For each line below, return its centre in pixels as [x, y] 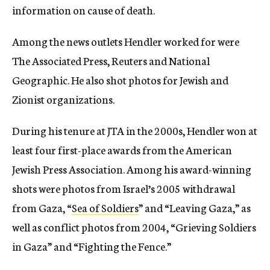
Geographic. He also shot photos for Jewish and [120, 80]
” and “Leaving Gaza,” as [195, 207]
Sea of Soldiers [105, 207]
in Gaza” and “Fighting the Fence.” [92, 246]
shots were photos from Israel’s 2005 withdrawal [124, 188]
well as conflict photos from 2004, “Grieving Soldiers [134, 227]
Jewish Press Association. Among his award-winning [132, 169]
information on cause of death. [83, 10]
